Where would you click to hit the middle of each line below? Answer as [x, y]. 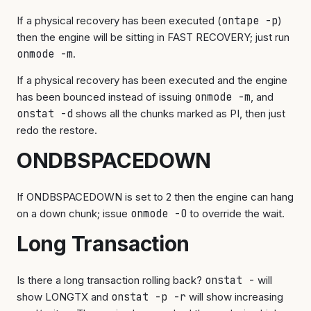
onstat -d [45, 114]
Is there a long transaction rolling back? [111, 280]
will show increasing [235, 297]
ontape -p [250, 21]
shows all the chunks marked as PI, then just [179, 114]
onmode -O [159, 214]
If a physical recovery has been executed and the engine [152, 80]
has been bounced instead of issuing [106, 97]
